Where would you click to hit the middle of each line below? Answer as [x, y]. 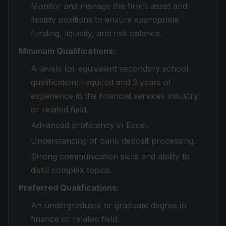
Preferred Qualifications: [69, 188]
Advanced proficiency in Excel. [90, 125]
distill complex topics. [71, 170]
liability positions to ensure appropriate [105, 20]
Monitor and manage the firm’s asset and [109, 6]
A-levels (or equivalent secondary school [109, 69]
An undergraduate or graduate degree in [108, 205]
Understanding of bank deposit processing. [113, 141]
